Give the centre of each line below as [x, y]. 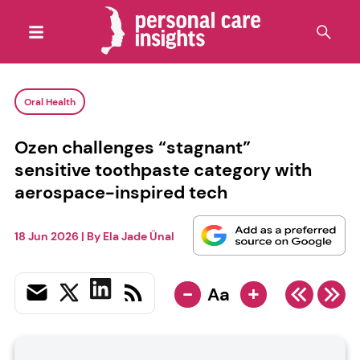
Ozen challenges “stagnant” [132, 147]
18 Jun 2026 [46, 237]
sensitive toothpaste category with [163, 170]
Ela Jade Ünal [138, 237]
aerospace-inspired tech [121, 192]
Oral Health [49, 102]
